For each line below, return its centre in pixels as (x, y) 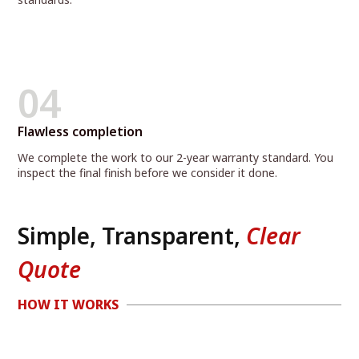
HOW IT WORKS (69, 305)
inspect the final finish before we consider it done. (148, 173)
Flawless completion (81, 132)
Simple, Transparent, (132, 236)
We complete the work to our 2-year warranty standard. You (176, 158)
